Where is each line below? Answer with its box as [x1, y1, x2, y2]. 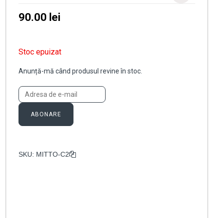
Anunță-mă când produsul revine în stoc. [18, 67, 142, 75]
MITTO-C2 [36, 150, 69, 159]
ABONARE [30, 111, 61, 118]
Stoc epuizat [18, 47, 61, 57]
